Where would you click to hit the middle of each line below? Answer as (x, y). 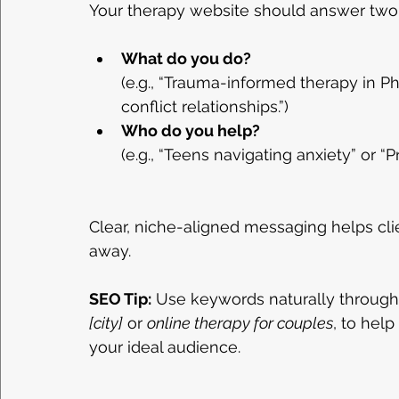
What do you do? (186, 59)
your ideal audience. (165, 347)
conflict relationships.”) (205, 107)
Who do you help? (191, 131)
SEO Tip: (120, 299)
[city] (106, 323)
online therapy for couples (240, 323)
